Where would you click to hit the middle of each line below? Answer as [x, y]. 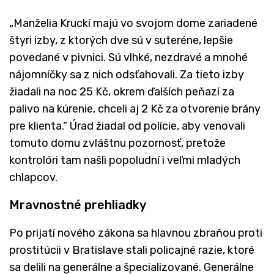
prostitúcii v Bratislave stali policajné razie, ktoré [132, 250]
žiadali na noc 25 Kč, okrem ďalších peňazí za [122, 91]
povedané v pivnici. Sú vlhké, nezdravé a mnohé [128, 57]
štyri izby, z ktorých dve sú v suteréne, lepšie [121, 40]
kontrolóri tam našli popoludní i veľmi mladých [125, 160]
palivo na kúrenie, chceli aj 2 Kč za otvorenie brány [135, 109]
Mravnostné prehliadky [78, 205]
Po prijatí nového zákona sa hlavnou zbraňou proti [136, 233]
